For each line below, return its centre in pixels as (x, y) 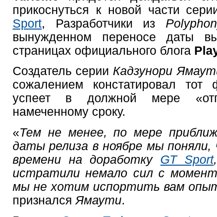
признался (44, 200)
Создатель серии (63, 71)
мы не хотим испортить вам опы (112, 186)
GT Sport (187, 159)
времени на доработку (87, 159)
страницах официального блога (103, 50)
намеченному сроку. (69, 112)
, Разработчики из (104, 23)
